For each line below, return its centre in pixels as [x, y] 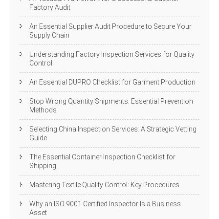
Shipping [43, 166]
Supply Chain [49, 35]
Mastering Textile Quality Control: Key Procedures [104, 185]
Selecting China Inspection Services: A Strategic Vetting [113, 129]
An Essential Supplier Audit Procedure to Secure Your [110, 26]
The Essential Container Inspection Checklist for [102, 157]
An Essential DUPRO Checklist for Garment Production [112, 82]
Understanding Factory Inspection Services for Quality [112, 54]
